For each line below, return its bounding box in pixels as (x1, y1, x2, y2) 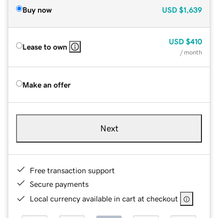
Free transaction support (30, 166, 115, 174)
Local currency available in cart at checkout (30, 194, 178, 202)
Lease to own (22, 42, 67, 51)
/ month (180, 49, 202, 55)
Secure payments (30, 180, 89, 188)
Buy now (22, 5, 52, 14)
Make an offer (22, 80, 71, 89)
